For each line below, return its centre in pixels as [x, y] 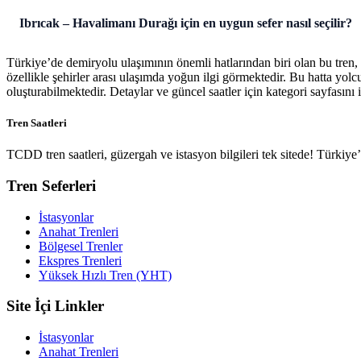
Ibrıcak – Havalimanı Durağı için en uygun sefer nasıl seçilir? [186, 23]
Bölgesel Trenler [81, 246]
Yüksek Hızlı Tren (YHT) [105, 275]
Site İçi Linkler [55, 306]
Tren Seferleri [51, 185]
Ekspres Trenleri [80, 260]
